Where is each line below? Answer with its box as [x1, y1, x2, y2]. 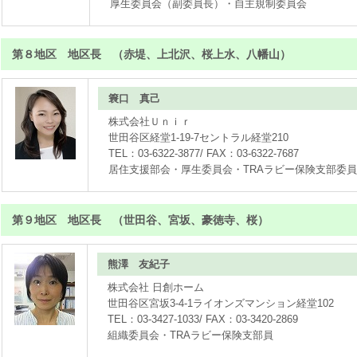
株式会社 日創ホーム [108, 281, 205, 293]
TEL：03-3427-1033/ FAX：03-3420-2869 [108, 313, 299, 325]
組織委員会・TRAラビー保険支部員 [108, 329, 274, 341]
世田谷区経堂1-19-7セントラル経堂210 [108, 131, 289, 143]
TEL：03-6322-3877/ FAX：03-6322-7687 [108, 147, 300, 159]
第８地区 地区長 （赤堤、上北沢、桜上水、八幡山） [12, 48, 291, 61]
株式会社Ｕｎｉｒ [108, 116, 192, 127]
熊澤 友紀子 [108, 258, 171, 270]
